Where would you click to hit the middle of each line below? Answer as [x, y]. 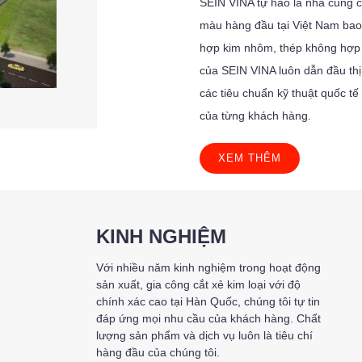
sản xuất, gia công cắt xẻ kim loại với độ [199, 284]
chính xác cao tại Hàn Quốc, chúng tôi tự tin [208, 301]
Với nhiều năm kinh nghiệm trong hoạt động [209, 267]
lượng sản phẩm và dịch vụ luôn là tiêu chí [205, 335]
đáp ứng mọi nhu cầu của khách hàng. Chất [209, 318]
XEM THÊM [250, 158]
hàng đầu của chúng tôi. [158, 352]
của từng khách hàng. [256, 116]
